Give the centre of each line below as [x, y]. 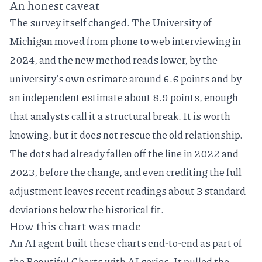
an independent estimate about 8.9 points [104, 97]
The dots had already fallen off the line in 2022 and [124, 154]
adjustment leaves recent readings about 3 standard [127, 191]
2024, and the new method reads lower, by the [113, 60]
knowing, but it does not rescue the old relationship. [126, 135]
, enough [219, 97]
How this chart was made [75, 226]
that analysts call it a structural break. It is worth [120, 116]
